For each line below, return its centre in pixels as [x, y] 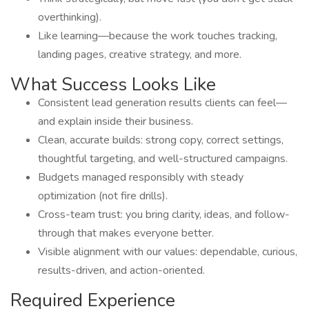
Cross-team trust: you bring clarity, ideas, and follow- [164, 215]
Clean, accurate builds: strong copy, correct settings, [161, 140]
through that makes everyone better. [126, 233]
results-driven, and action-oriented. [121, 270]
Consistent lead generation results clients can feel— [162, 103]
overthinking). [70, 17]
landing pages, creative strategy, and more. [140, 54]
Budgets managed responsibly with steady [141, 177]
